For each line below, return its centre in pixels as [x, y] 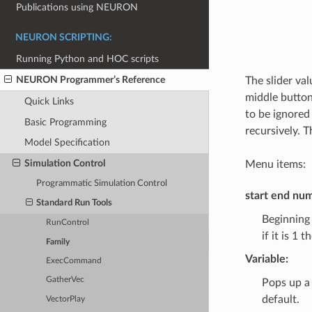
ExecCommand [74, 261]
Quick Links [49, 101]
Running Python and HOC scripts [88, 58]
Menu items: [275, 164]
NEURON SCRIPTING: [64, 37]
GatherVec [65, 280]
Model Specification [67, 143]
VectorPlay [66, 299]
